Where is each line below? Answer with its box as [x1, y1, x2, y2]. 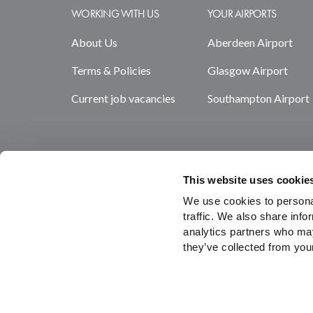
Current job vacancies [71, 92, 175, 105]
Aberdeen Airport [207, 36, 293, 49]
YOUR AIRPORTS [207, 6, 277, 21]
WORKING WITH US [71, 6, 159, 21]
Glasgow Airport [207, 64, 288, 77]
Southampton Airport [207, 92, 310, 105]
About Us [71, 36, 117, 49]
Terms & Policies [71, 64, 151, 77]
